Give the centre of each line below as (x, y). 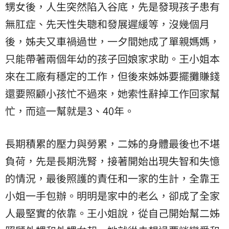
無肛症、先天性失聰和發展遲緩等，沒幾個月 (107, 24)
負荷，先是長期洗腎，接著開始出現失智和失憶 (112, 161)
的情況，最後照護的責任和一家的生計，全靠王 (112, 178)
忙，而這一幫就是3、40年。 (70, 111)
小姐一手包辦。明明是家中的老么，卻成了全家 (112, 196)
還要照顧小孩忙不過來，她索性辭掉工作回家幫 (112, 94)
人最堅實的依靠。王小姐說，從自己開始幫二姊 (112, 213)
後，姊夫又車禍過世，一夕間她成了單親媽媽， (112, 41)
